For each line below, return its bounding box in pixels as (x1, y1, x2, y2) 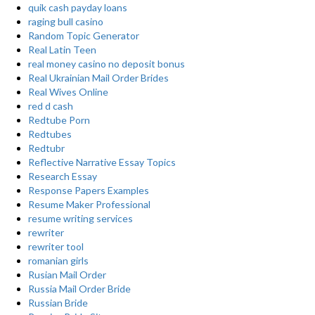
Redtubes (28, 128, 72, 140)
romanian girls (28, 255, 89, 266)
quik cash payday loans (28, 1, 127, 13)
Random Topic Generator (28, 30, 139, 41)
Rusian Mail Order (28, 269, 106, 281)
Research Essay (28, 170, 97, 182)
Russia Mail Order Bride (28, 283, 131, 295)
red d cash (28, 100, 73, 112)
